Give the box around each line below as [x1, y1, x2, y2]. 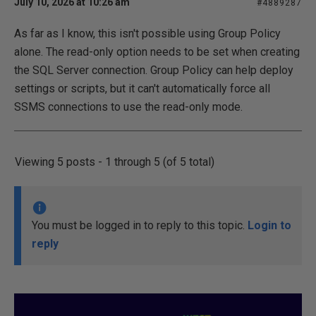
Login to [248, 219, 291, 232]
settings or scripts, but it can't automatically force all [14, 82, 270, 95]
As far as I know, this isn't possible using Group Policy [14, 27, 281, 40]
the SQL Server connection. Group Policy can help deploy [14, 63, 293, 77]
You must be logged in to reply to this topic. [32, 219, 248, 232]
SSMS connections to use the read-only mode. [14, 100, 243, 114]
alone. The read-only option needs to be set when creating [14, 45, 300, 59]
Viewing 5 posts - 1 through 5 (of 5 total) [15, 155, 214, 169]
